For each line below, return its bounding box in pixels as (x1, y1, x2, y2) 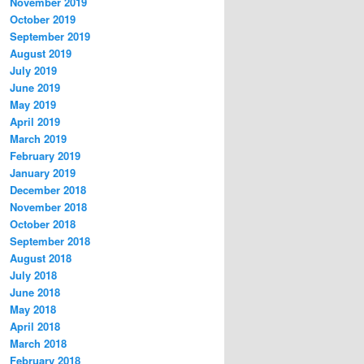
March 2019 (10, 131, 67, 147)
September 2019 (10, 28, 90, 45)
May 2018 (10, 301, 56, 318)
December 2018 (10, 182, 86, 198)
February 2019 (10, 148, 80, 164)
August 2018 (10, 250, 71, 266)
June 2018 (10, 284, 60, 301)
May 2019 (10, 97, 56, 113)
